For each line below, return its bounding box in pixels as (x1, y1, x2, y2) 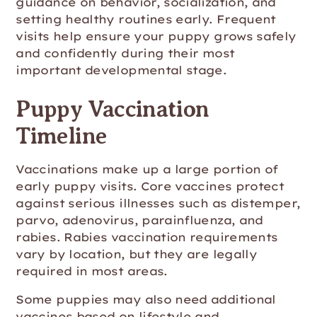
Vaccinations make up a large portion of (16, 162, 278, 176)
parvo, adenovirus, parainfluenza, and (16, 213, 263, 227)
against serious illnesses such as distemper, (16, 196, 301, 210)
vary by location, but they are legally (16, 247, 258, 261)
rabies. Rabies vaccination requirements (16, 230, 278, 244)
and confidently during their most (16, 46, 235, 60)
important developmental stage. (16, 63, 227, 77)
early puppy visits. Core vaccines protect (16, 179, 284, 193)
